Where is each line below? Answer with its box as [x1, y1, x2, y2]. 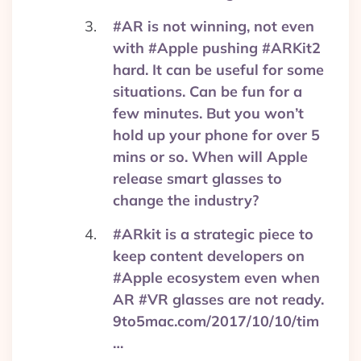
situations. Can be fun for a [113, 82, 302, 101]
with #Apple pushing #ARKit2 [113, 39, 321, 57]
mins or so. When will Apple [113, 147, 308, 166]
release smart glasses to [113, 169, 282, 188]
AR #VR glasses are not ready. [113, 290, 324, 309]
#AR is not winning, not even [113, 17, 314, 35]
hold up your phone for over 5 [113, 126, 320, 144]
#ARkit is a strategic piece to [113, 225, 313, 243]
